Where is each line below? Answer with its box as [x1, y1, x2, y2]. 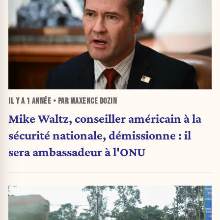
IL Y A [8, 96, 27, 107]
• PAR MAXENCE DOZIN [51, 96, 117, 107]
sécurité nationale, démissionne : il [8, 128, 191, 142]
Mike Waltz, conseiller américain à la [8, 111, 201, 125]
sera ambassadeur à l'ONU [8, 144, 145, 159]
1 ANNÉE [26, 96, 51, 107]
